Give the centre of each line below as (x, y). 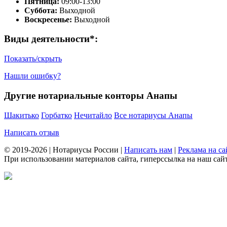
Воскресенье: (48, 19)
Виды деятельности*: (51, 39)
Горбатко (56, 115)
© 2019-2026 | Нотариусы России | (64, 149)
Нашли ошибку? (32, 76)
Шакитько (22, 115)
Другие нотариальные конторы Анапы (91, 95)
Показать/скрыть (33, 59)
